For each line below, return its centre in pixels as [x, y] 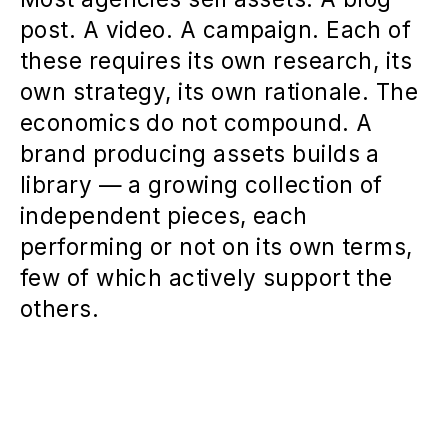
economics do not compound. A [196, 122]
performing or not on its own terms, [216, 246]
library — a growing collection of [201, 184]
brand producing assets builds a [200, 153]
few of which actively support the [206, 277]
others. [60, 308]
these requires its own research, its [216, 60]
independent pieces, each [164, 215]
